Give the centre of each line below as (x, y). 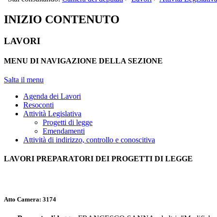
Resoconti (39, 105)
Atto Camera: (23, 199)
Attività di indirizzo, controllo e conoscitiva (89, 140)
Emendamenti (64, 131)
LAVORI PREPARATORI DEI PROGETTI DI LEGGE (98, 159)
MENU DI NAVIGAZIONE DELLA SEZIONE (83, 61)
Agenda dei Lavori (52, 96)
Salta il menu (24, 80)
